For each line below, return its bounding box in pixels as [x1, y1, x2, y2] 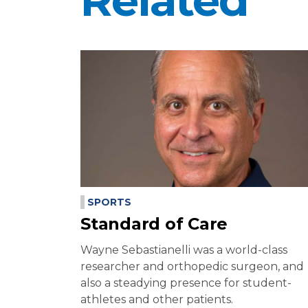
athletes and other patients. [80, 293, 233, 307]
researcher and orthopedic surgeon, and [80, 260, 304, 274]
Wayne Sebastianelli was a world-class [80, 243, 287, 257]
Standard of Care [80, 214, 228, 234]
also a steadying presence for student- [80, 276, 291, 290]
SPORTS [87, 196, 131, 209]
